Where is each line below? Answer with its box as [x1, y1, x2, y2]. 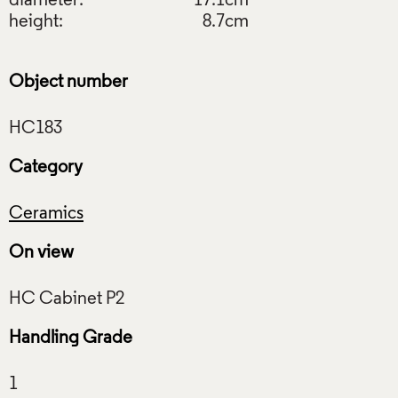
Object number [9, 73, 128, 92]
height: [9, 12, 63, 31]
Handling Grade [9, 329, 132, 347]
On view [9, 243, 74, 262]
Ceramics [9, 204, 84, 223]
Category [9, 158, 83, 177]
